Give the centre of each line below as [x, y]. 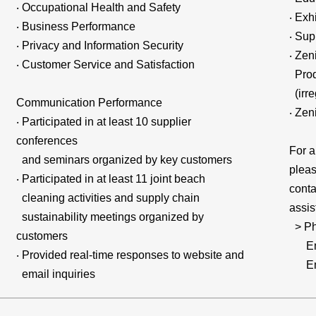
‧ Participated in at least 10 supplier [104, 122]
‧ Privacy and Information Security [100, 45]
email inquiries [56, 274]
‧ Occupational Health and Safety [99, 7]
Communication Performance [90, 103]
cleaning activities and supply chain [108, 198]
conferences [47, 141]
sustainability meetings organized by [110, 217]
